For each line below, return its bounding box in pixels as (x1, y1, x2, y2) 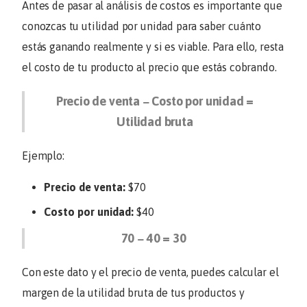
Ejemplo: (22, 149, 67, 162)
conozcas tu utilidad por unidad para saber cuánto (22, 20, 262, 33)
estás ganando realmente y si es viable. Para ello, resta (22, 40, 284, 53)
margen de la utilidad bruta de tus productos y (22, 286, 245, 299)
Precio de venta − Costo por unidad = (56, 93, 254, 108)
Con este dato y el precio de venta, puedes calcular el (22, 266, 279, 279)
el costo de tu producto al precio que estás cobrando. (22, 61, 277, 74)
